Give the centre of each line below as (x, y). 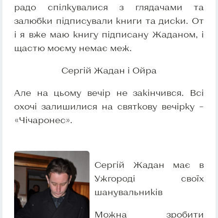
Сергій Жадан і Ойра (109, 70)
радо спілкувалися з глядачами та (109, 7)
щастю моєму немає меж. (73, 48)
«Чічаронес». (43, 120)
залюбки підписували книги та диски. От (109, 21)
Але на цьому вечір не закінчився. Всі (109, 93)
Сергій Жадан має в (149, 165)
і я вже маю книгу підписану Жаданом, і (109, 34)
